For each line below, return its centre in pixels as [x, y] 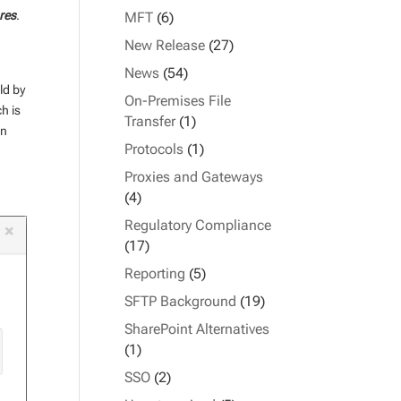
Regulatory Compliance [198, 225]
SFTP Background [181, 301]
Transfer [150, 121]
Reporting [155, 273]
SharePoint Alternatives [197, 329]
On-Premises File [178, 101]
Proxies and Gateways [194, 177]
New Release [165, 45]
